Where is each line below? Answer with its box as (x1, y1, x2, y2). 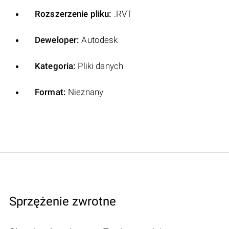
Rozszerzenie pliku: (35, 8, 112, 19)
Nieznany (65, 86, 104, 97)
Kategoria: (35, 60, 76, 71)
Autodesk (79, 34, 118, 45)
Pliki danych (76, 60, 124, 71)
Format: (35, 86, 66, 97)
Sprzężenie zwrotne (9, 194, 116, 209)
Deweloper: (35, 34, 80, 45)
